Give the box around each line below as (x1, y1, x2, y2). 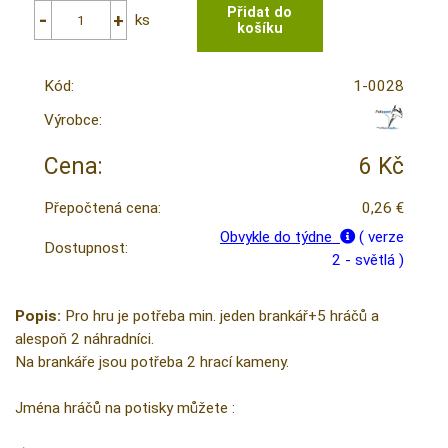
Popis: (15, 307, 61, 326)
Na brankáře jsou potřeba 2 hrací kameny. (15, 353, 289, 372)
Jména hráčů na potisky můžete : (15, 399, 235, 418)
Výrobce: (43, 111, 102, 130)
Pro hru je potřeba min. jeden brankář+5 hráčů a (61, 307, 379, 326)
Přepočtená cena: (43, 199, 161, 218)
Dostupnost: (43, 239, 128, 258)
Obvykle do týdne (219, 228, 340, 247)
